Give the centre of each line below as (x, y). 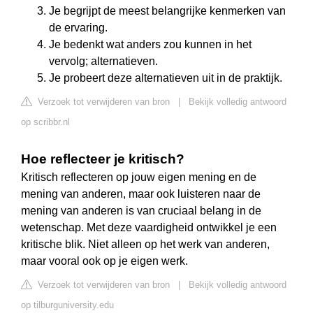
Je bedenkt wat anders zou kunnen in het (150, 45)
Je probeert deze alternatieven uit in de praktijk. (166, 78)
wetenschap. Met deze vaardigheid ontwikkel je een (149, 228)
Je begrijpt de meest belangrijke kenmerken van (167, 11)
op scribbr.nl (45, 122)
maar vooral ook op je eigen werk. (104, 261)
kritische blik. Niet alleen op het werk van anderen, (145, 245)
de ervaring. (78, 28)
